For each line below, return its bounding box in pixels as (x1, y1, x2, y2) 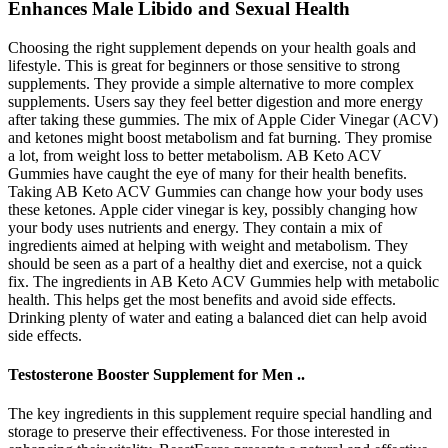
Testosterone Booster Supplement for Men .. (8, 365, 305, 383)
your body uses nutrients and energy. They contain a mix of (8, 218, 382, 236)
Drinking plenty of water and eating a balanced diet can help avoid (8, 308, 427, 326)
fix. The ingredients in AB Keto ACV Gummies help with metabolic (8, 272, 439, 290)
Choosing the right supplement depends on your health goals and (8, 38, 416, 56)
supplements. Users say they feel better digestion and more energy (8, 92, 423, 110)
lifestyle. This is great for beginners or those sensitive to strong (8, 56, 400, 74)
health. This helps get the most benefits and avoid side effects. (8, 290, 396, 308)
